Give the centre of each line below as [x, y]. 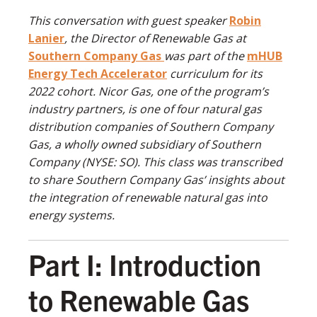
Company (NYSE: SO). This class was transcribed [155, 162]
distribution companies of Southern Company [151, 126]
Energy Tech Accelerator [98, 73]
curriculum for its [215, 73]
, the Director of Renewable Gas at [155, 38]
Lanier [46, 38]
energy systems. [71, 215]
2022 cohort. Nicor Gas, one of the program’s [149, 91]
